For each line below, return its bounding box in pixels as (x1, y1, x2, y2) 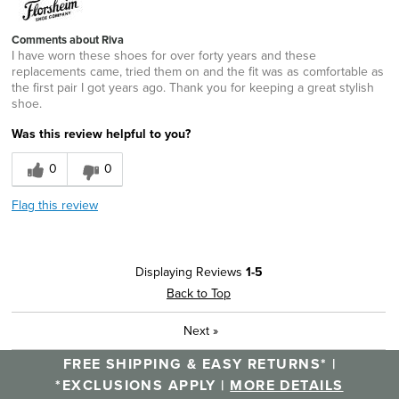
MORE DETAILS (230, 375, 344, 395)
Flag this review (12, 196, 98, 214)
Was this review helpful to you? (12, 125, 191, 142)
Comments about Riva (12, 31, 124, 48)
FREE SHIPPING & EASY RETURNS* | (62, 354, 337, 374)
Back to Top (167, 284, 231, 302)
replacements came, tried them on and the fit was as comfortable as (12, 62, 384, 80)
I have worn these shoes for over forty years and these (12, 46, 316, 64)
